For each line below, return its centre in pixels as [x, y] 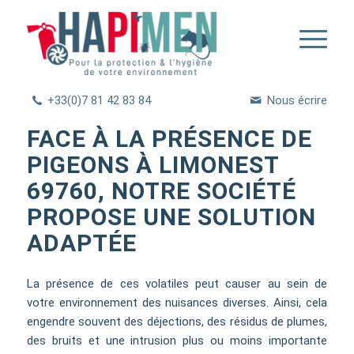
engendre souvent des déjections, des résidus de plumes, [177, 321]
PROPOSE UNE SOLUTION [171, 217]
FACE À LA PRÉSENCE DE [169, 139]
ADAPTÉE [81, 243]
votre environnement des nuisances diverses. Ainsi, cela [177, 302]
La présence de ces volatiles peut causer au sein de [177, 283]
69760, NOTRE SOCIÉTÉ [161, 191]
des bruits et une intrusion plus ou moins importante [177, 340]
